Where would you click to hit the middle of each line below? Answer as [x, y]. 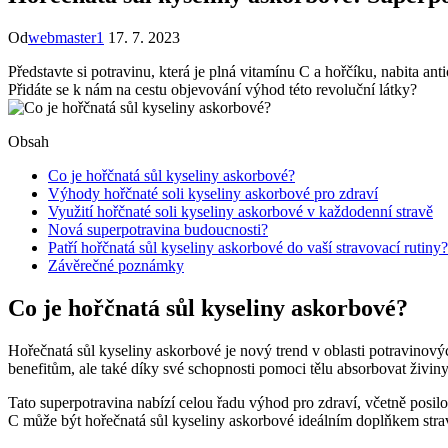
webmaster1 [66, 37]
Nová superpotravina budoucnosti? [158, 229]
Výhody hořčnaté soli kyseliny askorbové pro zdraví [213, 193]
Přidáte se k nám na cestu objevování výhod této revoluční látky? [212, 89]
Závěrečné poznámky [116, 265]
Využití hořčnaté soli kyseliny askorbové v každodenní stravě [240, 211]
